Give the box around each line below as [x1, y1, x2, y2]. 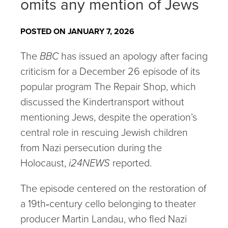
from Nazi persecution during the [20, 140, 162, 155]
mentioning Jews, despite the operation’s [20, 109, 197, 125]
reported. [112, 155, 152, 170]
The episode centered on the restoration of [20, 181, 206, 196]
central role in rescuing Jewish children [20, 125, 188, 140]
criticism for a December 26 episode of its [20, 64, 200, 79]
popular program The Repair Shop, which [20, 79, 196, 94]
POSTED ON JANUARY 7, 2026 [20, 25, 134, 37]
